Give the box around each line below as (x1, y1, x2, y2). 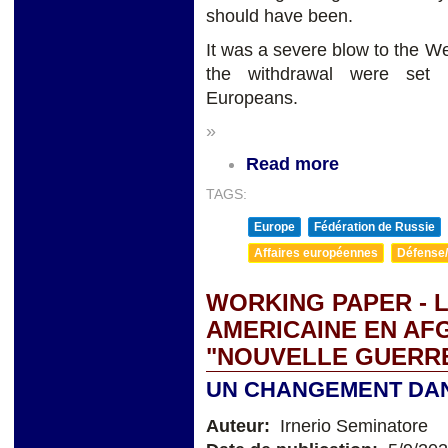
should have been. (206, 5, 353, 26)
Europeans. (206, 88, 298, 109)
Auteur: (206, 416, 275, 437)
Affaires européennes (254, 246, 378, 261)
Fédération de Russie (314, 220, 435, 235)
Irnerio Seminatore (275, 416, 428, 437)
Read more (246, 154, 339, 175)
